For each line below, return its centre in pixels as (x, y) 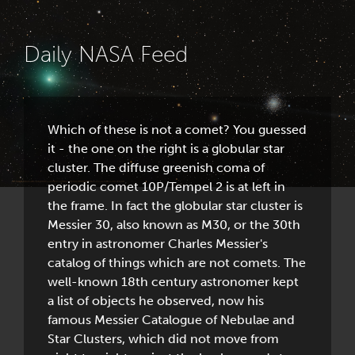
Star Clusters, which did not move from (163, 339)
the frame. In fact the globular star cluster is (175, 206)
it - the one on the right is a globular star (166, 149)
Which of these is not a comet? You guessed (177, 130)
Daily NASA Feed (106, 54)
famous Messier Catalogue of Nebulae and (171, 320)
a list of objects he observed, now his (156, 301)
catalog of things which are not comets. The (177, 263)
